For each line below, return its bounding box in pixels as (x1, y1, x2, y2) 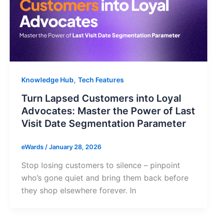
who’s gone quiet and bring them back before (21, 172, 188, 183)
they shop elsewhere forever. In (21, 185, 136, 195)
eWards (21, 143, 45, 151)
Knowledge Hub (21, 76, 74, 84)
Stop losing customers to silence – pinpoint (21, 160, 180, 170)
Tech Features (77, 76, 124, 84)
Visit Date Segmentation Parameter (21, 118, 186, 130)
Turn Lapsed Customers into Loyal (21, 93, 181, 105)
